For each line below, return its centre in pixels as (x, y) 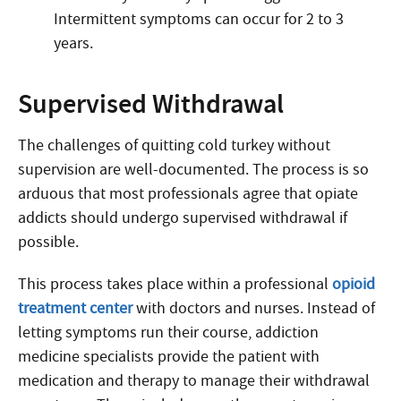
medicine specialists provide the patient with (169, 357)
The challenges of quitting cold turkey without (174, 145)
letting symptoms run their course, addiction (168, 333)
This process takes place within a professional (175, 284)
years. (73, 43)
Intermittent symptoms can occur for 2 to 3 (199, 19)
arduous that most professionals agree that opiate (188, 194)
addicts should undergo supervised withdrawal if (183, 218)
